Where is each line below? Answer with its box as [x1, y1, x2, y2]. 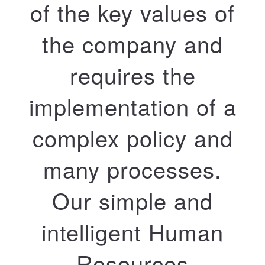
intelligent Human [41, 215, 224, 248]
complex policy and [32, 121, 233, 154]
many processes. [43, 152, 222, 185]
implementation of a [28, 89, 237, 122]
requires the [69, 58, 196, 91]
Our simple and [52, 183, 213, 216]
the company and [42, 27, 223, 60]
